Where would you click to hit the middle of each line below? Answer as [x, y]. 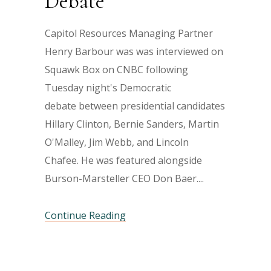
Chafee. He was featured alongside [123, 160]
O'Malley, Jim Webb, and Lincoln [117, 142]
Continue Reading [85, 216]
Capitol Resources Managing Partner [129, 33]
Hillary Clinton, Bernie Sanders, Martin [132, 124]
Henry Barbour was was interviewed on [134, 51]
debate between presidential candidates [135, 106]
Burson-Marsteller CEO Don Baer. [122, 178]
